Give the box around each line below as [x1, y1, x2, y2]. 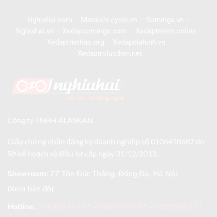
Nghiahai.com [27, 15, 72, 24]
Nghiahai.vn [16, 26, 54, 35]
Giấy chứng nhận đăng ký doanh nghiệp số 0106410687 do [7, 136, 204, 146]
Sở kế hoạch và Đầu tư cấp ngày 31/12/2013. [7, 148, 159, 158]
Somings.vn [145, 15, 184, 24]
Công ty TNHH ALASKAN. [7, 115, 96, 125]
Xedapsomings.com [62, 26, 127, 35]
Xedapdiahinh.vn [113, 37, 165, 46]
